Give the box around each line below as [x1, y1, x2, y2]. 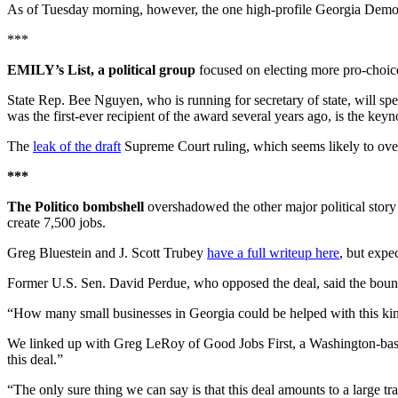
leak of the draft [33, 139, 121, 155]
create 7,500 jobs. [7, 215, 106, 231]
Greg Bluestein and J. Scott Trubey [7, 245, 207, 261]
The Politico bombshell [7, 199, 144, 215]
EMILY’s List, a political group [7, 62, 199, 78]
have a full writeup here [207, 245, 339, 261]
